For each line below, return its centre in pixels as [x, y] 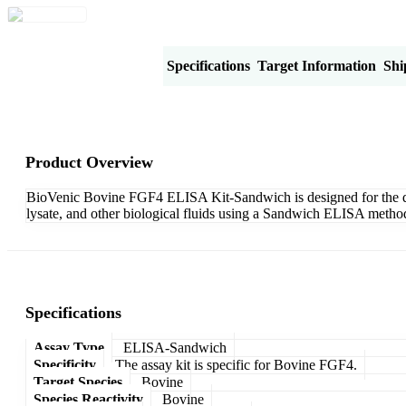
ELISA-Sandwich [175, 347]
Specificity [65, 364]
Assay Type [69, 347]
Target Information [317, 65]
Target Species [78, 382]
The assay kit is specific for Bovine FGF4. [236, 364]
